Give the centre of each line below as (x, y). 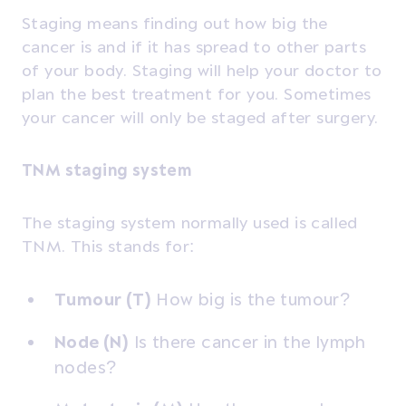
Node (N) (92, 341)
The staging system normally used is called (190, 222)
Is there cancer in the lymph (247, 341)
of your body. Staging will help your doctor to (202, 70)
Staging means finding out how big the (175, 23)
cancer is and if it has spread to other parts (194, 46)
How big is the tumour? (251, 300)
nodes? (86, 367)
